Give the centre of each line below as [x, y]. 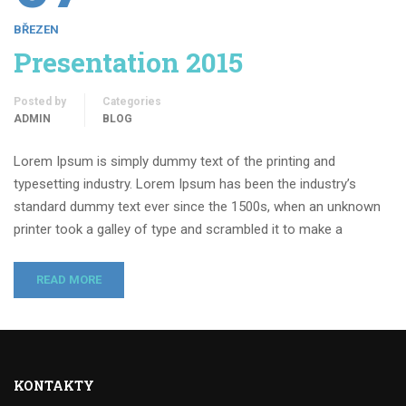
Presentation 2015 [128, 62]
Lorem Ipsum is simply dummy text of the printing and [174, 161]
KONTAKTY [54, 386]
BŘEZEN [36, 29]
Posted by [40, 101]
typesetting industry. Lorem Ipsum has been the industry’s [185, 184]
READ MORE [69, 280]
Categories [132, 101]
